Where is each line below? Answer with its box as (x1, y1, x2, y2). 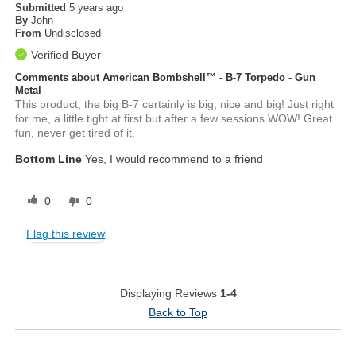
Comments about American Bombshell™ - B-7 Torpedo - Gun (15, 71, 316, 83)
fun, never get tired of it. (15, 126, 136, 139)
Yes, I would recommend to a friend (82, 152, 264, 165)
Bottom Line (15, 152, 83, 165)
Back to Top (149, 305, 207, 319)
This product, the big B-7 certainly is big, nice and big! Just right (15, 97, 335, 110)
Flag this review (26, 226, 106, 240)
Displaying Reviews (119, 286, 220, 300)
